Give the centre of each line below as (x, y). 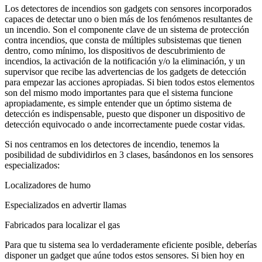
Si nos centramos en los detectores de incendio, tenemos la (112, 144)
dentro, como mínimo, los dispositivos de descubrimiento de (115, 51)
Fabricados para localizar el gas (62, 225)
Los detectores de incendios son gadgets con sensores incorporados (128, 9)
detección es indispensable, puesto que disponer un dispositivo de (125, 114)
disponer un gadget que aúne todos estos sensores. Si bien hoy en (125, 256)
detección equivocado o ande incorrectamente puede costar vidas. (125, 125)
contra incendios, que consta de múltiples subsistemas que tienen (123, 40)
